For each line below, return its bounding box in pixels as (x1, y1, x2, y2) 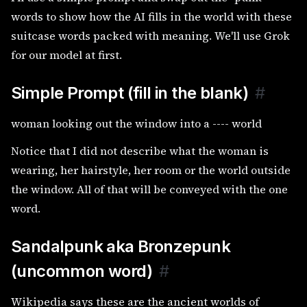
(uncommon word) (11, 261, 152, 281)
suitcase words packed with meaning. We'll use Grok (11, 28, 290, 43)
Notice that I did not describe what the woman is (11, 143, 269, 158)
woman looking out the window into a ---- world (11, 116, 262, 131)
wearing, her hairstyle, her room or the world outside (11, 162, 291, 177)
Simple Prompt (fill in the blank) (11, 83, 249, 103)
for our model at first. (11, 47, 122, 62)
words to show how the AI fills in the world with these (11, 9, 292, 24)
